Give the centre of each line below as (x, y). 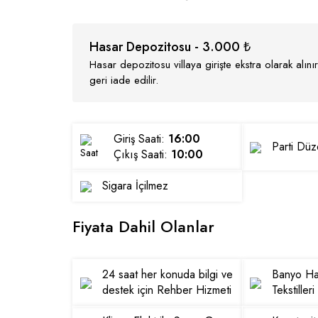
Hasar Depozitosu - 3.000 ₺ (170, 47)
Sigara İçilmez (135, 186)
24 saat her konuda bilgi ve (168, 274)
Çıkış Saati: (143, 154)
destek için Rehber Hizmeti (167, 290)
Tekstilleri (294, 290)
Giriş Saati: (141, 139)
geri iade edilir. (124, 80)
